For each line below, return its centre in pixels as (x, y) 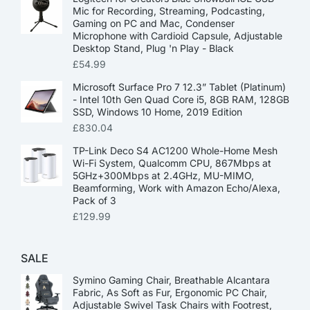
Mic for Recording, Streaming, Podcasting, (169, 10)
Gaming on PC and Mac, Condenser (154, 23)
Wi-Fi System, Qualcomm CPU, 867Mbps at (172, 163)
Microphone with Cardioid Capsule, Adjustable (177, 35)
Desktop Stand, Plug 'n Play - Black (153, 48)
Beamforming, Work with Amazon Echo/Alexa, (176, 188)
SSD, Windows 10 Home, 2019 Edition (157, 111)
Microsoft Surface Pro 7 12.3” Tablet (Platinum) (179, 86)
